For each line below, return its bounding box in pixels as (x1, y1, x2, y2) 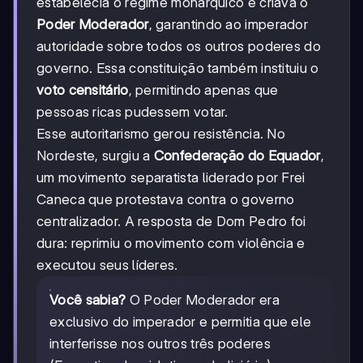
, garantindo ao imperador (148, 16, 309, 33)
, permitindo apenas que (128, 82, 279, 99)
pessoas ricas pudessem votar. (36, 104, 228, 121)
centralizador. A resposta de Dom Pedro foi (36, 213, 306, 230)
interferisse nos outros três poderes (49, 335, 271, 352)
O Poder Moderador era (126, 292, 280, 309)
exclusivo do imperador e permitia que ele (49, 314, 312, 331)
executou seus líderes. (36, 257, 178, 274)
